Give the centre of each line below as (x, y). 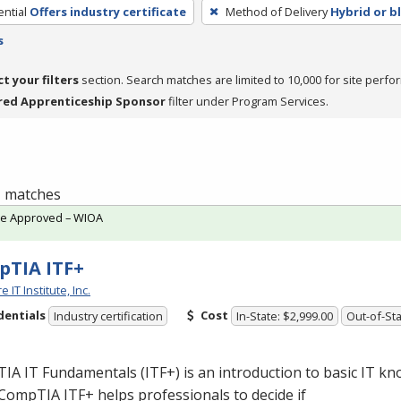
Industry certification (108, 316)
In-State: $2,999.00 (285, 316)
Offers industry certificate (107, 11)
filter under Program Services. (247, 101)
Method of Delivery (276, 11)
